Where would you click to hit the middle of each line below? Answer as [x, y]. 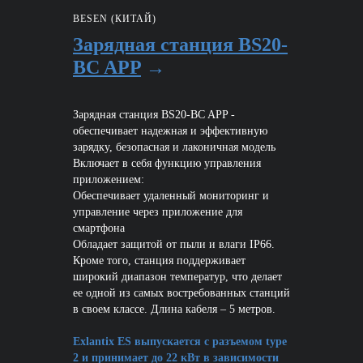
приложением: [109, 180]
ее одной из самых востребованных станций [181, 293]
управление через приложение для [158, 212]
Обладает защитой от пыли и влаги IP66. [174, 245]
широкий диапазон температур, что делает [177, 277]
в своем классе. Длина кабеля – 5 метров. [174, 310]
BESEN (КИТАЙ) [115, 19]
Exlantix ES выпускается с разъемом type [180, 342]
